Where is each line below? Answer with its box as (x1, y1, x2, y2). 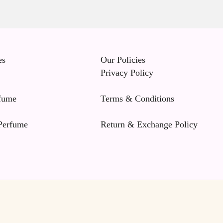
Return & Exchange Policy (101, 119, 198, 129)
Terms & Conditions (101, 94, 175, 104)
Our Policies (101, 55, 146, 65)
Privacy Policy (101, 68, 154, 78)
